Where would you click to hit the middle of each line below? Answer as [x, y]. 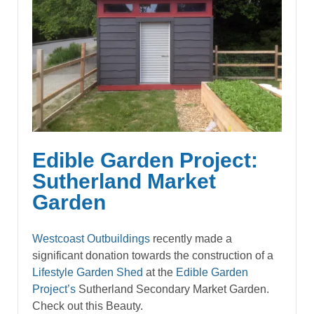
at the [159, 273]
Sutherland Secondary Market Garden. [172, 289]
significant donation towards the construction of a [153, 256]
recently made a [191, 239]
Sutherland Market [124, 181]
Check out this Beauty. [88, 306]
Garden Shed [110, 273]
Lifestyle [53, 273]
